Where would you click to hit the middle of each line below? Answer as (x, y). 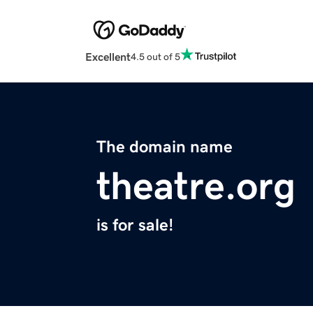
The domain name (165, 147)
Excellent (108, 57)
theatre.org (196, 186)
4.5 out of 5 (155, 56)
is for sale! (135, 225)
